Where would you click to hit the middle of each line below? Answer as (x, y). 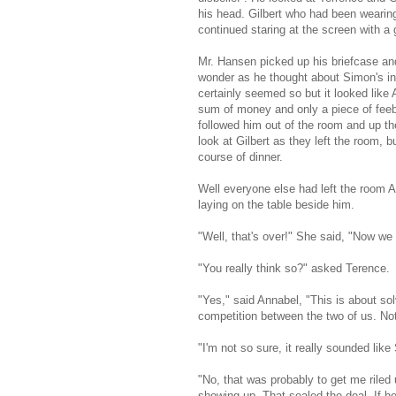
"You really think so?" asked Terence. (294, 269)
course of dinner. (240, 157)
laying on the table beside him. (276, 205)
